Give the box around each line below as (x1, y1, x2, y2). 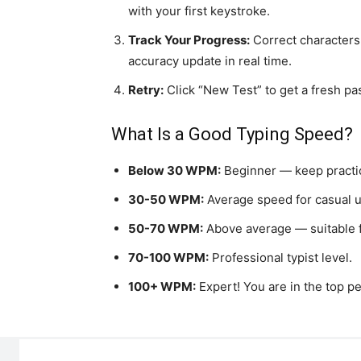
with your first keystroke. (128, 3, 270, 19)
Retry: (128, 82, 164, 98)
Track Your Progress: (128, 32, 250, 48)
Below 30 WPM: (128, 163, 221, 179)
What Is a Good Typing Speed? (111, 124, 353, 145)
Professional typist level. (209, 250, 352, 266)
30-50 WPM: (128, 192, 204, 208)
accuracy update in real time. (128, 53, 292, 69)
